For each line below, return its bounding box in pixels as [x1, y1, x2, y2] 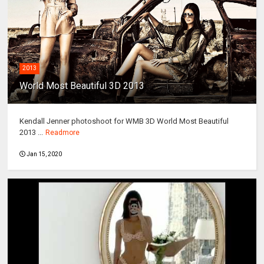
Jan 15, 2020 [27, 151, 62, 158]
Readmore [45, 128, 80, 137]
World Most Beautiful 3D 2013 [19, 80, 145, 92]
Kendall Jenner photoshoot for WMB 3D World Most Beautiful [19, 117, 229, 126]
